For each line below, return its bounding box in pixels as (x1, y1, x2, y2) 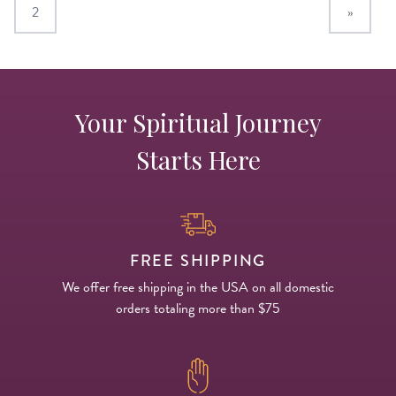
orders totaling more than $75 (116, 297, 280, 319)
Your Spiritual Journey (74, 105, 322, 139)
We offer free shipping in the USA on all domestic (62, 276, 334, 298)
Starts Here (135, 142, 261, 176)
